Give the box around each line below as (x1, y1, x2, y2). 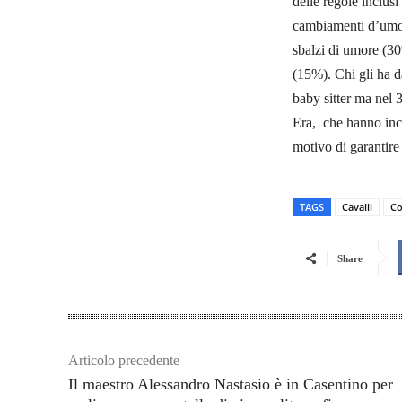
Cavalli (342, 200, 372, 214)
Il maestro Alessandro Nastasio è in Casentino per (68, 375, 393, 394)
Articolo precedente (68, 353, 179, 369)
